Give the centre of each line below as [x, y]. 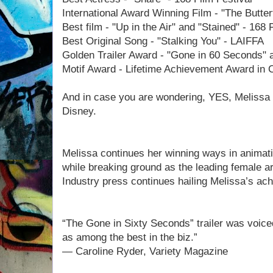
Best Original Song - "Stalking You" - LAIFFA [163, 41]
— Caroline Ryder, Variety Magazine [145, 251]
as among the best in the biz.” [130, 237]
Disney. [79, 111]
